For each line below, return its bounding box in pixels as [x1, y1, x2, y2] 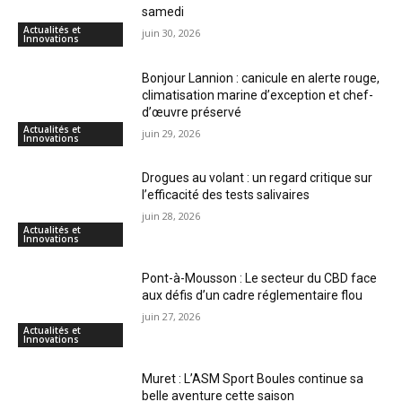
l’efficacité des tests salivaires [142, 188, 310, 203]
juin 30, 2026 [142, 26, 201, 40]
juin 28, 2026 [142, 209, 201, 223]
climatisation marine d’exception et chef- [142, 87, 374, 102]
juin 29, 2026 [142, 126, 201, 140]
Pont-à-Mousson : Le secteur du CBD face [142, 271, 378, 286]
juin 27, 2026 [142, 310, 201, 324]
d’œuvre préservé [142, 104, 242, 119]
